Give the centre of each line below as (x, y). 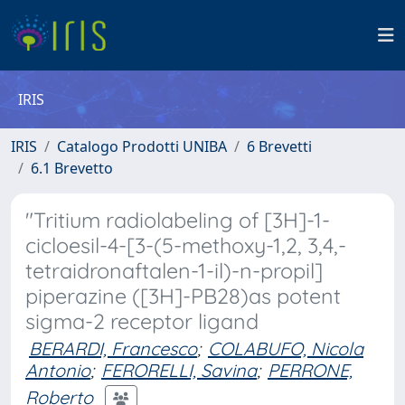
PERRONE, (310, 370)
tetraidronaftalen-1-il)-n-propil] (174, 271)
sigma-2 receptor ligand (142, 321)
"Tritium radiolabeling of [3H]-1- (178, 220)
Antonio (58, 370)
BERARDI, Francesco (113, 348)
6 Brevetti (279, 146)
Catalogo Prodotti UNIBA (142, 146)
